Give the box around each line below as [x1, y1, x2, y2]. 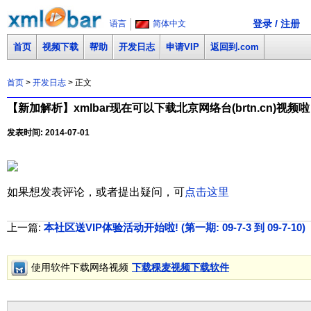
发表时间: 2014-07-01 [7, 127, 90, 137]
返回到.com [210, 42, 259, 52]
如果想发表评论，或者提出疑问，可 [7, 185, 185, 198]
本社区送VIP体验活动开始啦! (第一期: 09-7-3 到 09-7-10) [44, 221, 305, 233]
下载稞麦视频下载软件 [132, 261, 229, 273]
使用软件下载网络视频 [31, 261, 128, 273]
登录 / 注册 [253, 18, 300, 29]
